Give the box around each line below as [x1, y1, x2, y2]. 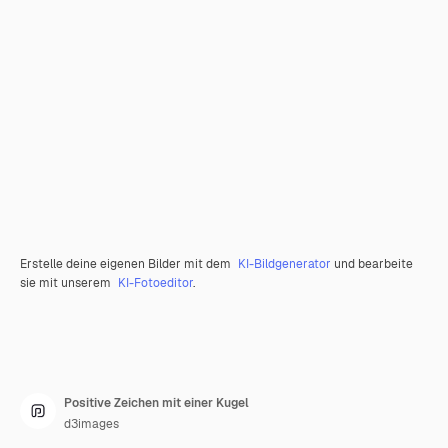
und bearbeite [331, 256, 413, 272]
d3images [64, 416, 119, 432]
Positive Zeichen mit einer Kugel [64, 395, 249, 411]
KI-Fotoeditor [118, 275, 193, 291]
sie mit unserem [20, 275, 114, 291]
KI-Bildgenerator [238, 256, 331, 272]
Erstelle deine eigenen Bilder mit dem [20, 256, 234, 272]
